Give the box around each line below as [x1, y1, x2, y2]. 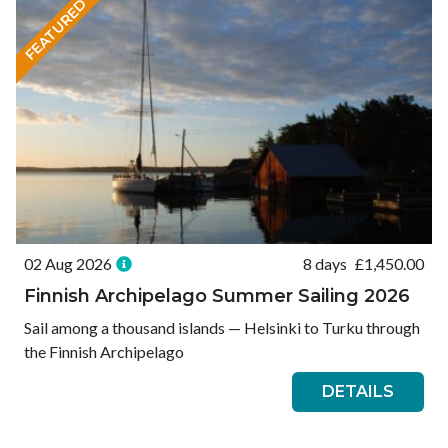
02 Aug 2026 [24, 254, 112, 274]
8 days [303, 254, 347, 274]
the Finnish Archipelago [24, 342, 184, 362]
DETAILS [322, 382, 394, 402]
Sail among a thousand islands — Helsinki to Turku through [24, 318, 420, 338]
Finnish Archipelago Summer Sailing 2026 [24, 285, 410, 308]
